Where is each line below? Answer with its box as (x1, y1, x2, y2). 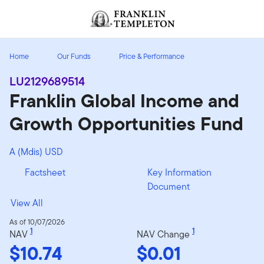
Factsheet (25, 165, 65, 179)
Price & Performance (119, 50, 184, 62)
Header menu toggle (9, 6, 95, 16)
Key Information (147, 165, 212, 179)
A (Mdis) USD (9, 144, 62, 159)
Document (147, 179, 190, 193)
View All (11, 196, 43, 210)
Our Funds (57, 50, 91, 62)
